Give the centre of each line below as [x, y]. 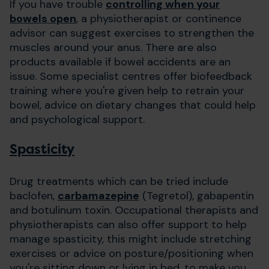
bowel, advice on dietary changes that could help [133, 105]
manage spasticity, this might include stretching [131, 239]
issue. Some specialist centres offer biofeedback [131, 76]
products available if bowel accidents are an [120, 62]
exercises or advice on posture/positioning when [131, 253]
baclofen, [34, 195]
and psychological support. [77, 119]
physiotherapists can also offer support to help [128, 224]
